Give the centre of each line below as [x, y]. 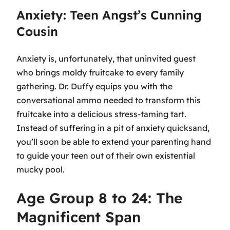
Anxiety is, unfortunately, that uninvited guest [106, 59]
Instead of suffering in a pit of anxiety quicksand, [113, 128]
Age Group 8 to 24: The [99, 198]
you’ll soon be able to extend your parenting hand [114, 142]
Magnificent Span [79, 217]
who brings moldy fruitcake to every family [100, 73]
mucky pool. [41, 170]
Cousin [37, 32]
